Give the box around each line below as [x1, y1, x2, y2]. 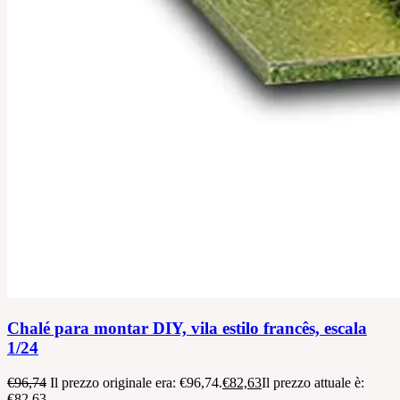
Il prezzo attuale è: [262, 374, 364, 390]
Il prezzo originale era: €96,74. [50, 374, 222, 390]
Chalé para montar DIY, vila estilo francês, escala [7, 318, 367, 337]
